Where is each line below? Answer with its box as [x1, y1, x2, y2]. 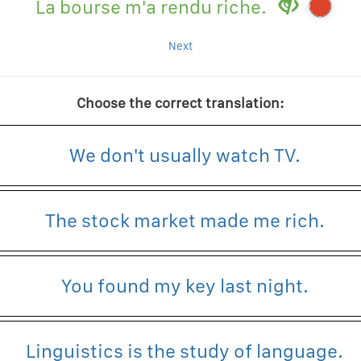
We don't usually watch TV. [68, 143, 301, 168]
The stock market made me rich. [44, 209, 325, 233]
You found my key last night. [60, 274, 309, 298]
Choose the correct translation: [77, 94, 284, 112]
